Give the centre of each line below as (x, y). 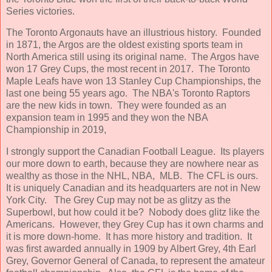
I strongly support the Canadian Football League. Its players (135, 152)
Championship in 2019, (56, 130)
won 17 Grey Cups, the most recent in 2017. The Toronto (128, 69)
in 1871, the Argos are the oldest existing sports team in (124, 45)
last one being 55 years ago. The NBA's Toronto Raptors (128, 93)
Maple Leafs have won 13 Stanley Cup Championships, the (134, 81)
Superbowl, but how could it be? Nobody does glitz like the (133, 212)
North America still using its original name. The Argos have (133, 57)
